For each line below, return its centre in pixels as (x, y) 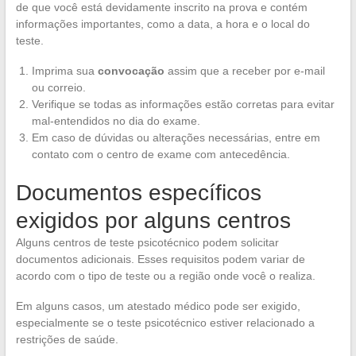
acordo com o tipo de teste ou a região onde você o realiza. (165, 275)
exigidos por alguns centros (153, 220)
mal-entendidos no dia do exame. (116, 120)
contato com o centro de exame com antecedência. (161, 154)
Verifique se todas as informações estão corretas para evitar (183, 104)
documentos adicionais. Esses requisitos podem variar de (160, 259)
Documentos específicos (138, 192)
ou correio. (58, 87)
